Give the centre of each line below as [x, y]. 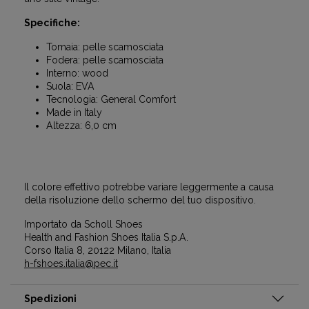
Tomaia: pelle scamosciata [105, 47]
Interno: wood [77, 73]
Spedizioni [50, 299]
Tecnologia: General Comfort [111, 99]
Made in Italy [74, 112]
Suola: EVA [70, 86]
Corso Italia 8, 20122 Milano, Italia [98, 250]
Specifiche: [52, 23]
